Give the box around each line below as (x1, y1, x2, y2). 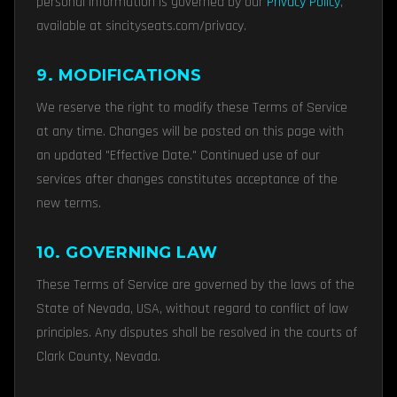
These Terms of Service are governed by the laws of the (36, 276, 354, 294)
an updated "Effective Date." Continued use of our (36, 146, 320, 165)
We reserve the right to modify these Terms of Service (36, 98, 347, 117)
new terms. (36, 194, 101, 213)
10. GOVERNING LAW (36, 243, 218, 262)
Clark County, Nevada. (36, 347, 160, 366)
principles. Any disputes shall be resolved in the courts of (36, 323, 357, 342)
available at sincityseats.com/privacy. (36, 17, 246, 35)
